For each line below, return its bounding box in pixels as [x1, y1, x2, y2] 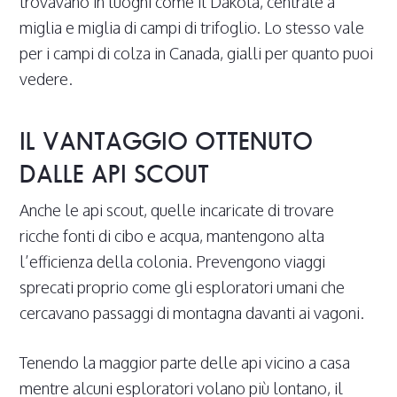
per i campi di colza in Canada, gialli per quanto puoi [19, 43, 374, 64]
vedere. [19, 69, 74, 90]
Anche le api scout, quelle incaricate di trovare [19, 200, 335, 221]
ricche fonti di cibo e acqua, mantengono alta [19, 226, 325, 246]
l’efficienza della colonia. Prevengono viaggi [19, 252, 326, 272]
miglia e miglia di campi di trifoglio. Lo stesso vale [19, 18, 365, 38]
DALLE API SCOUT [19, 160, 210, 189]
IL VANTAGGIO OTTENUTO [19, 127, 314, 156]
